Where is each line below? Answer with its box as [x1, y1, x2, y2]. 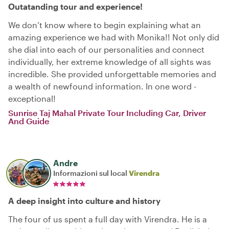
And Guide [8, 116, 49, 126]
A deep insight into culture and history [8, 196, 161, 206]
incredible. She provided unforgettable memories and [8, 69, 216, 79]
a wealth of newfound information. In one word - [8, 81, 196, 91]
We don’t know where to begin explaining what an [8, 20, 201, 30]
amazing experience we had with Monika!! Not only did [8, 32, 219, 42]
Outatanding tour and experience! [8, 2, 143, 12]
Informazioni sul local [53, 169, 129, 178]
